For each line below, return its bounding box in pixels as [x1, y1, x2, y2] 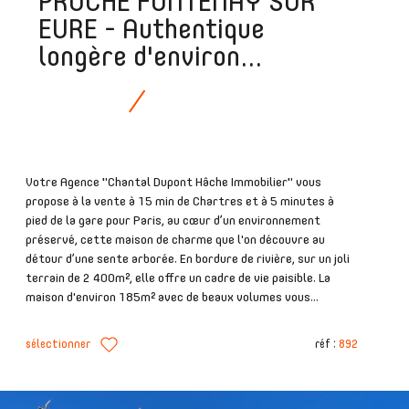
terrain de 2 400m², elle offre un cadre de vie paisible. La [26, 272, 330, 286]
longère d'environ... [38, 45, 263, 72]
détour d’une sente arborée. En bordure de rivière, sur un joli [26, 253, 350, 267]
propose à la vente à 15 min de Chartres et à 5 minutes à [26, 195, 334, 209]
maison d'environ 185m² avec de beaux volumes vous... [26, 291, 319, 305]
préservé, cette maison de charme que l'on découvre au [26, 234, 325, 247]
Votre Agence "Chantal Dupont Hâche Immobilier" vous [26, 176, 321, 190]
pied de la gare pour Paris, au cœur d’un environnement [26, 215, 320, 228]
